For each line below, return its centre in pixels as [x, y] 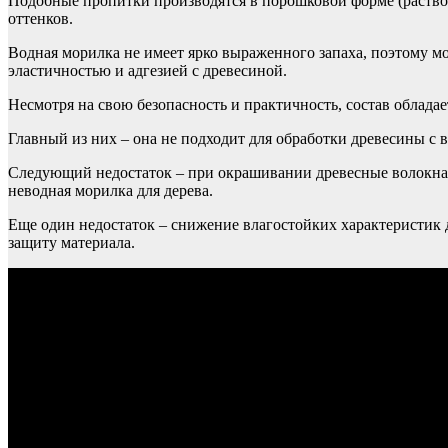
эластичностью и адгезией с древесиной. [147, 70]
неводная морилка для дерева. [110, 190]
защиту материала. [71, 242]
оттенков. [40, 18]
